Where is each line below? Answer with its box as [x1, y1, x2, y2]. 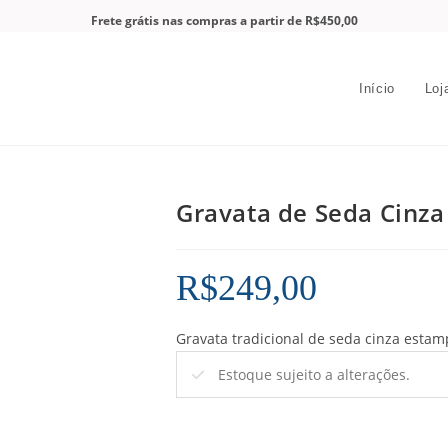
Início [359, 81, 395, 96]
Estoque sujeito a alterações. [214, 365, 410, 384]
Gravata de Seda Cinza [176, 196, 445, 229]
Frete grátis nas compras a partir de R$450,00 [90, 12, 358, 29]
